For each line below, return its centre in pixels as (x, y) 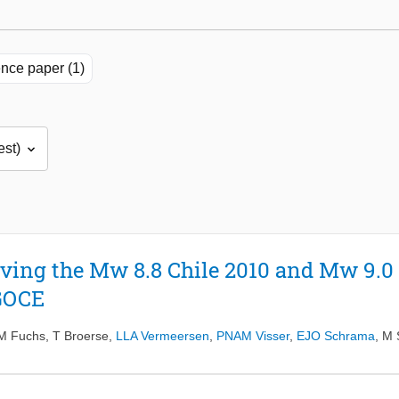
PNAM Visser (253, 336)
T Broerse (81, 336)
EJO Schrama (336, 336)
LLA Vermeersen (163, 336)
